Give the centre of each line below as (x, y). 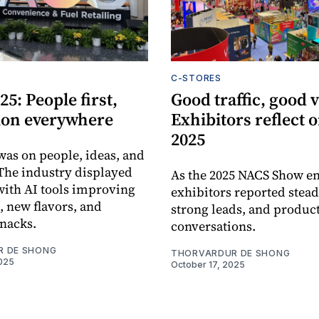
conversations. (213, 226)
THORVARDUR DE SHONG (231, 253)
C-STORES (196, 78)
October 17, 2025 (208, 264)
